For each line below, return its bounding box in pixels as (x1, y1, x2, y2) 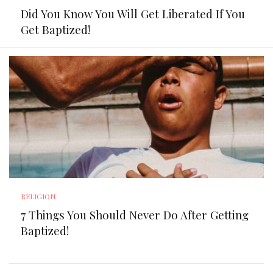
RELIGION (21, 191, 56, 202)
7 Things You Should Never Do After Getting (21, 207, 249, 223)
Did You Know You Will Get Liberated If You (21, 6, 246, 22)
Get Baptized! (21, 22, 91, 38)
